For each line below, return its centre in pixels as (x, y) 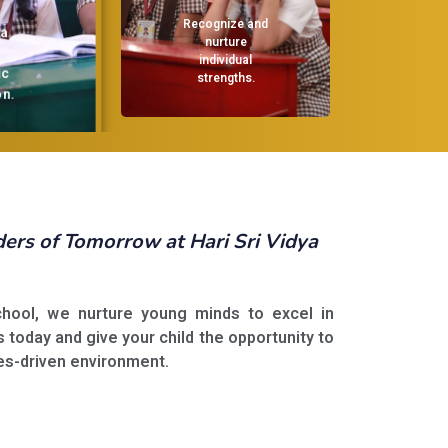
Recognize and (215, 23)
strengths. (214, 77)
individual (215, 59)
